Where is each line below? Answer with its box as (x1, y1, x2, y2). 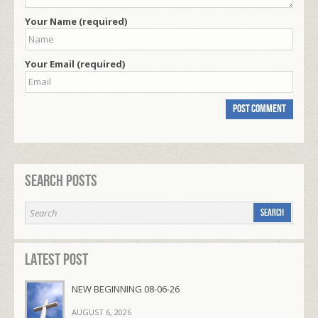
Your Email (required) (25, 57, 125, 70)
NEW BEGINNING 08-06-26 (72, 282, 180, 295)
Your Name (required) (25, 14, 127, 28)
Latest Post (25, 249, 88, 270)
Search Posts (25, 170, 97, 191)
